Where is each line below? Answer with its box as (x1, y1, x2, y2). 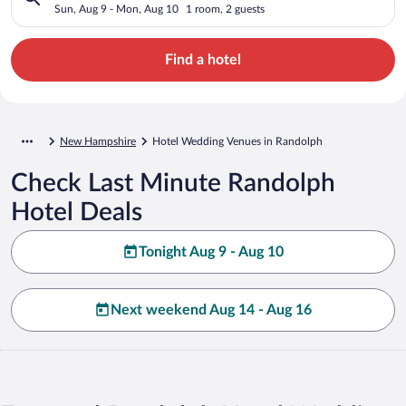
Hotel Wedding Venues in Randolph (152, 135, 323, 147)
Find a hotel (165, 52, 241, 67)
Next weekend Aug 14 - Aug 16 (111, 302, 312, 317)
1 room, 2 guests (186, 3, 265, 14)
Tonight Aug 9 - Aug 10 (139, 244, 284, 259)
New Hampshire (60, 135, 136, 147)
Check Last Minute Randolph (11, 169, 335, 196)
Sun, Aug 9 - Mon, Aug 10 (54, 3, 179, 14)
